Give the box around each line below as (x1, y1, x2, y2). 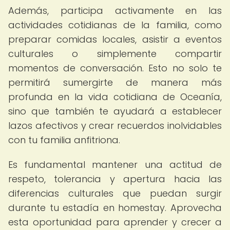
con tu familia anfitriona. (8, 133, 120, 146)
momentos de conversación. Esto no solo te (8, 62, 222, 74)
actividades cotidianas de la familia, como (8, 18, 222, 31)
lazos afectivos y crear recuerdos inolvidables (8, 119, 222, 132)
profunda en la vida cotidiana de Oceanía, (8, 90, 222, 103)
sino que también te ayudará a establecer (8, 105, 222, 118)
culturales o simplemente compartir (8, 47, 222, 60)
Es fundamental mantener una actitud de (8, 158, 222, 171)
